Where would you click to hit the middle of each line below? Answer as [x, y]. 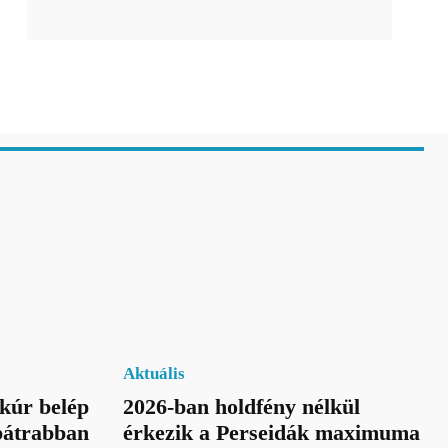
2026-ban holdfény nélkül [241, 406]
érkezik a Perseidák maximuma [271, 432]
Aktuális [153, 373]
